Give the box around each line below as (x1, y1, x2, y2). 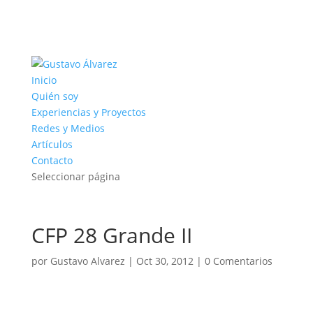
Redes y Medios (31, 122, 105, 135)
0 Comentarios (204, 254, 272, 268)
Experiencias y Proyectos (31, 105, 146, 119)
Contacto (31, 154, 73, 167)
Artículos (31, 138, 73, 151)
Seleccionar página (31, 170, 120, 183)
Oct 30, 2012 (136, 254, 194, 268)
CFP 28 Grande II (31, 221, 192, 249)
